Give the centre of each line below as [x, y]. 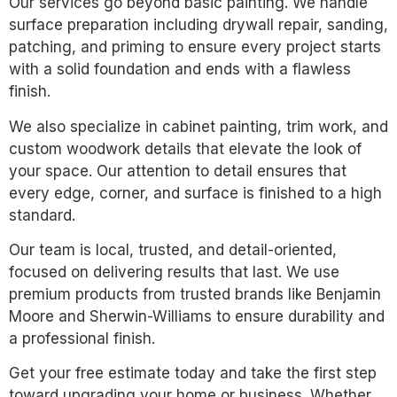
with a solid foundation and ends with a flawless [180, 70]
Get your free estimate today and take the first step [193, 374]
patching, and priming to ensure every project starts [195, 47]
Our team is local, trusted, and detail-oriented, [173, 249]
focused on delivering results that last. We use [174, 272]
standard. [42, 215]
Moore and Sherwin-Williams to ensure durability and [197, 316]
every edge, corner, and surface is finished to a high [195, 193]
